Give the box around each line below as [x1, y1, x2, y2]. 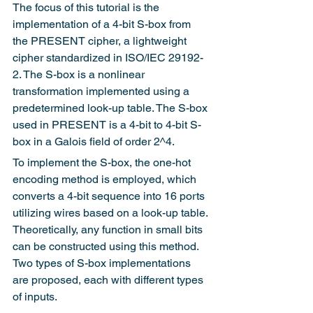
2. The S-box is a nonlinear [13, 68, 147, 81]
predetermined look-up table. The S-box [13, 101, 210, 115]
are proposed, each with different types [13, 273, 206, 286]
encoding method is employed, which [13, 173, 199, 186]
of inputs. [13, 290, 57, 303]
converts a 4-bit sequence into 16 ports [13, 189, 208, 203]
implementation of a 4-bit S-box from [13, 17, 194, 31]
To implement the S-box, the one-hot [13, 156, 194, 169]
